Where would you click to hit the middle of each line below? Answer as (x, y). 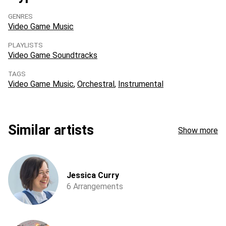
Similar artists (51, 130)
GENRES (20, 16)
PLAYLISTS (25, 45)
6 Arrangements (95, 186)
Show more (198, 130)
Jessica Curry (93, 175)
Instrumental (141, 84)
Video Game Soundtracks (53, 55)
